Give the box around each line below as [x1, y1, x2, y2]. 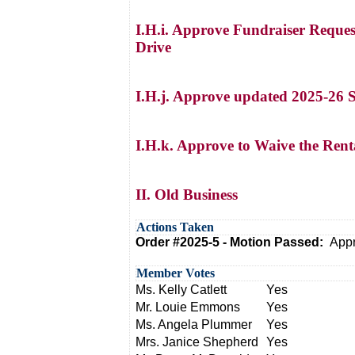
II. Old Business [136, 186, 238, 203]
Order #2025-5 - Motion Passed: [136, 235, 330, 249]
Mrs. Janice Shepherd [136, 335, 258, 349]
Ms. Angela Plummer [136, 318, 252, 331]
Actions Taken [136, 220, 214, 234]
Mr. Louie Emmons [136, 300, 240, 314]
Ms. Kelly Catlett [136, 283, 227, 296]
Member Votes [136, 266, 215, 280]
